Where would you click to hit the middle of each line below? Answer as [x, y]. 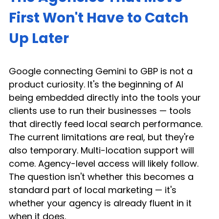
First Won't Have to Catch [100, 18]
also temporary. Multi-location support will [103, 150]
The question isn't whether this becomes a [102, 176]
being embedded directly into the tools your [106, 97]
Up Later [39, 38]
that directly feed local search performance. [107, 124]
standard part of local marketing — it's [94, 190]
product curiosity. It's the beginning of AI [97, 84]
